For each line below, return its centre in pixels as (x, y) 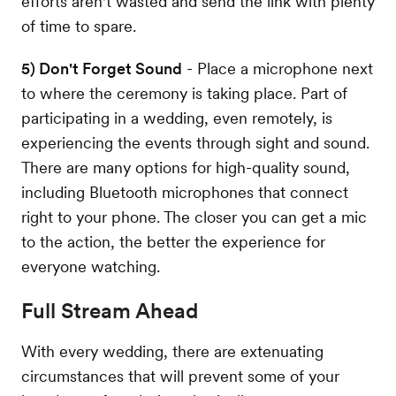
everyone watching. (91, 266)
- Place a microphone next (278, 68)
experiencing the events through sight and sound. (195, 142)
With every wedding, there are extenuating (172, 351)
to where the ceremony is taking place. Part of (184, 93)
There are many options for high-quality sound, (186, 167)
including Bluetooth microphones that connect (185, 192)
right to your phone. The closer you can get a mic (194, 217)
